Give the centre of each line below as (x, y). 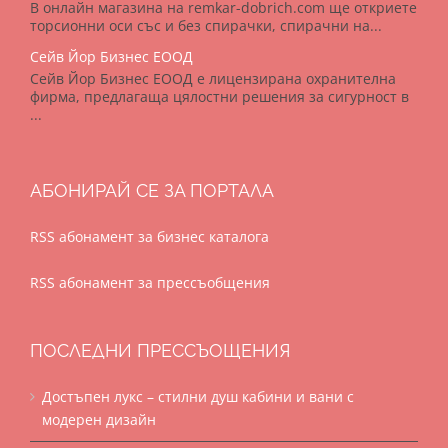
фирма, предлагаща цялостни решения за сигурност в (219, 96)
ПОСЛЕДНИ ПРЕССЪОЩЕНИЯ (160, 350)
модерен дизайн (99, 419)
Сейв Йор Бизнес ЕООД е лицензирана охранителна (213, 78)
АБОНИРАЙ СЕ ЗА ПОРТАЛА (152, 190)
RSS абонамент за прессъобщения (150, 282)
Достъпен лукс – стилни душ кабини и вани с (198, 396)
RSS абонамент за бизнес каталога (149, 236)
